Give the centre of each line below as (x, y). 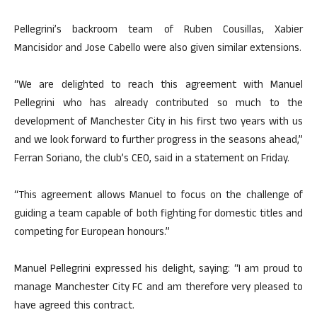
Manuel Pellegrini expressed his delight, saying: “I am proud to (158, 270)
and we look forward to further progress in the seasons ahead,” (158, 141)
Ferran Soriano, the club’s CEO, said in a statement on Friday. (152, 160)
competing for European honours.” (92, 233)
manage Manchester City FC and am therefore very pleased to (158, 288)
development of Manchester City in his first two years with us (158, 123)
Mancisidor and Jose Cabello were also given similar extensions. (158, 49)
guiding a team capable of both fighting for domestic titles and (158, 215)
